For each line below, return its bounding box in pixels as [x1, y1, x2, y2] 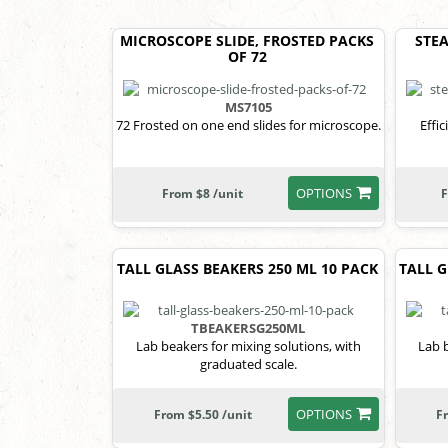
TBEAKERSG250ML [191, 318, 306, 337]
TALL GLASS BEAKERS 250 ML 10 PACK [116, 259, 378, 279]
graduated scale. [199, 354, 297, 373]
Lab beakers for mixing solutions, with [135, 336, 361, 355]
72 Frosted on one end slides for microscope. [115, 116, 381, 135]
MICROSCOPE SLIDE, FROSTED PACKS [120, 30, 375, 50]
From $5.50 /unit [153, 405, 252, 423]
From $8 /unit [162, 185, 244, 203]
